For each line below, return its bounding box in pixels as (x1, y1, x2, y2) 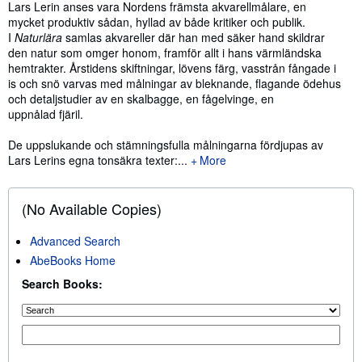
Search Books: (22, 276, 103, 292)
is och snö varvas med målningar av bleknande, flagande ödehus (8, 75, 341, 91)
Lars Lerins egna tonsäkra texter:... (8, 152, 187, 168)
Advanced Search (30, 233, 120, 249)
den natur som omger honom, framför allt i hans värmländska (8, 44, 322, 61)
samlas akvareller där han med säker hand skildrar (65, 29, 325, 45)
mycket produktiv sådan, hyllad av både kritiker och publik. (8, 14, 305, 30)
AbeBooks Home (30, 252, 116, 268)
